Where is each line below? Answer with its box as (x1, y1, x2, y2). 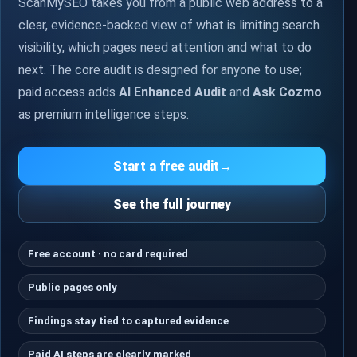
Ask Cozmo (252, 84, 322, 100)
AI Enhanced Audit (118, 84, 226, 100)
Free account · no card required (27, 248, 188, 261)
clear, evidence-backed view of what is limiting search (18, 17, 320, 33)
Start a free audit (112, 158, 219, 174)
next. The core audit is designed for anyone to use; (18, 61, 302, 77)
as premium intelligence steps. (18, 106, 189, 122)
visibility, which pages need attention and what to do (18, 39, 312, 55)
